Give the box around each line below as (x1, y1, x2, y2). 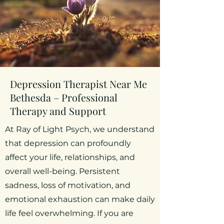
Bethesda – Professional (10, 90, 117, 104)
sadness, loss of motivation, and (5, 180, 130, 190)
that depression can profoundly (5, 138, 131, 148)
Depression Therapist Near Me (10, 77, 147, 90)
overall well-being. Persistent (5, 166, 120, 176)
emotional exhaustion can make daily (5, 194, 155, 204)
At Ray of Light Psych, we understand (5, 124, 154, 134)
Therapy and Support (10, 104, 106, 117)
